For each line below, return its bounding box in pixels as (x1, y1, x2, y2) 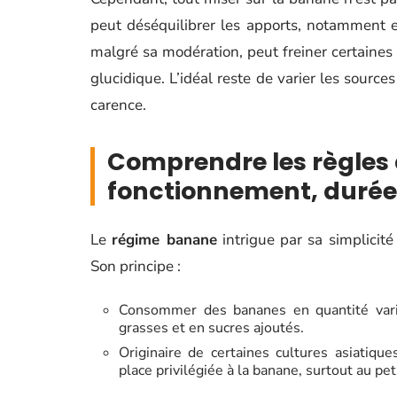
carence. (90, 95, 146, 116)
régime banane (112, 230, 217, 251)
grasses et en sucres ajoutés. (119, 318, 304, 339)
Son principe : (90, 256, 181, 277)
